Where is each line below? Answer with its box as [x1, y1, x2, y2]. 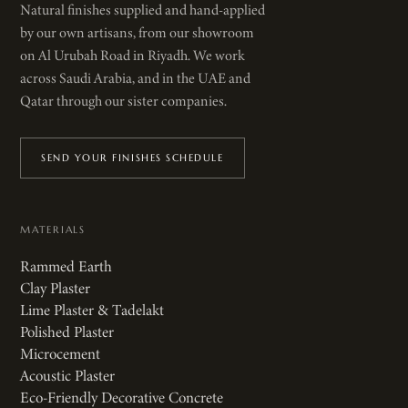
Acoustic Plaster [20, 363, 115, 387]
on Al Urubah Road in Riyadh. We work [20, 44, 244, 66]
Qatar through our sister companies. [20, 89, 227, 111]
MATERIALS [20, 222, 86, 236]
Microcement [20, 342, 100, 365]
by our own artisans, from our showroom [20, 21, 254, 43]
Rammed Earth [20, 254, 112, 278]
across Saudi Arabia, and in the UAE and [20, 66, 250, 88]
